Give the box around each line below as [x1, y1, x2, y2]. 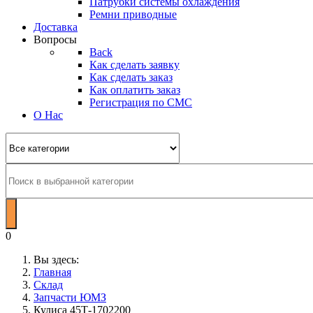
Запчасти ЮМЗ [34, 291, 106, 303]
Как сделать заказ [89, 71, 173, 83]
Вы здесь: [34, 254, 85, 265]
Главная [34, 266, 71, 278]
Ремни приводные [89, 8, 177, 20]
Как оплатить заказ [89, 84, 180, 96]
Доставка [34, 21, 78, 33]
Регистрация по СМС [89, 96, 192, 108]
